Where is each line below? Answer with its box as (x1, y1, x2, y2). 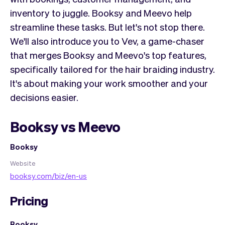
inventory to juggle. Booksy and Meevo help (10, 6, 192, 19)
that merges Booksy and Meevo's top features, (10, 48, 206, 61)
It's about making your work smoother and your (10, 76, 208, 89)
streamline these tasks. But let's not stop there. (10, 20, 205, 33)
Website (10, 158, 36, 167)
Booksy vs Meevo (10, 117, 121, 136)
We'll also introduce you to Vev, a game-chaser (10, 34, 204, 47)
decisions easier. (10, 90, 78, 103)
